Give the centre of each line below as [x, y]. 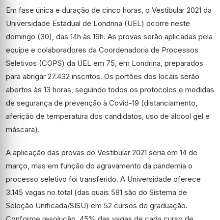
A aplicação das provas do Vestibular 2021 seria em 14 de [102, 153]
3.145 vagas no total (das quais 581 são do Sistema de [96, 192]
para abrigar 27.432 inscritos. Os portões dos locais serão [103, 77]
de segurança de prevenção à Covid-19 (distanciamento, [102, 103]
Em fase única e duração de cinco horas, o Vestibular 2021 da [109, 10]
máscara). [23, 130]
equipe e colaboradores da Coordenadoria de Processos [102, 50]
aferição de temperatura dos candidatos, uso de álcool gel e [108, 116]
